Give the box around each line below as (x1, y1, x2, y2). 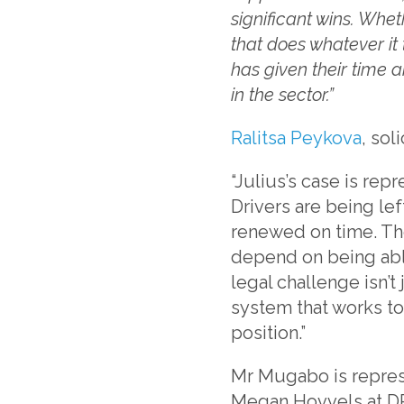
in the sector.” (231, 83, 334, 106)
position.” (231, 321, 306, 344)
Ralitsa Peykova (231, 126, 362, 149)
